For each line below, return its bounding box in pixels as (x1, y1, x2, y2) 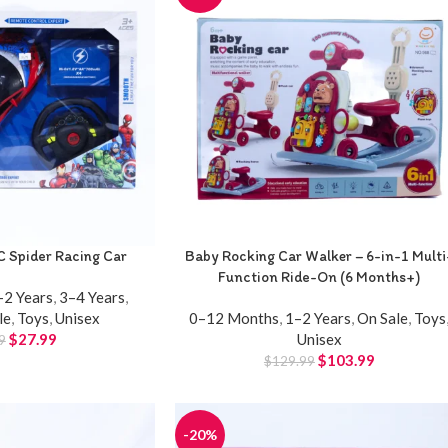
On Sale (357, 308, 409, 327)
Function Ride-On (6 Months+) (218, 267, 421, 286)
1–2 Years (285, 308, 352, 327)
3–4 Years (59, 287, 126, 306)
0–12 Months (189, 308, 280, 327)
